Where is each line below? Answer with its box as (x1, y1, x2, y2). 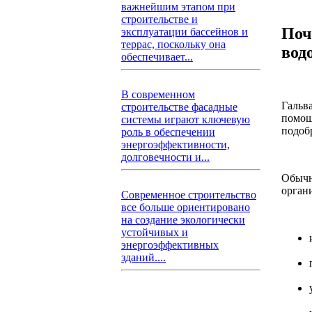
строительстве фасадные (121, 101, 237, 113)
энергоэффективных (121, 239, 219, 251)
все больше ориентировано (121, 201, 250, 213)
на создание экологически (121, 214, 245, 226)
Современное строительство (121, 189, 256, 201)
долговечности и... (121, 151, 210, 163)
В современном (121, 88, 195, 100)
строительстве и (121, 13, 198, 25)
